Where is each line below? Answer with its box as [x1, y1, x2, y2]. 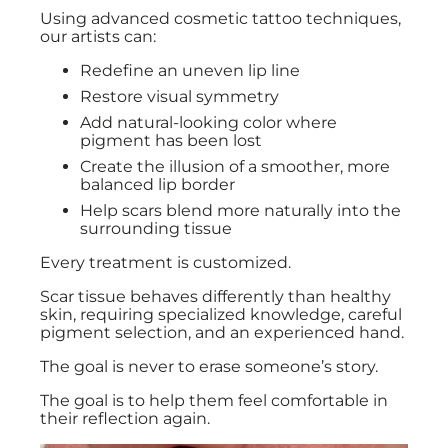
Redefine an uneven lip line [80, 61, 300, 80]
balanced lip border [80, 175, 235, 194]
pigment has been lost [80, 131, 262, 150]
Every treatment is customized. [40, 253, 291, 272]
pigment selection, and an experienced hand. [40, 323, 404, 342]
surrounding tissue [80, 219, 232, 238]
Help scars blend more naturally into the [80, 201, 401, 220]
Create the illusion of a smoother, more [80, 157, 390, 176]
